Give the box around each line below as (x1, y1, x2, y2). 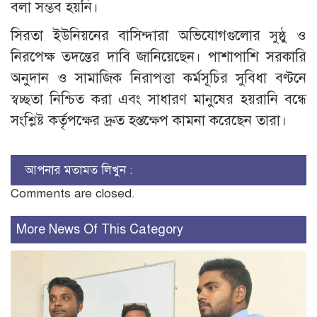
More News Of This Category (16, 221, 183, 237)
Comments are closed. (11, 185, 135, 201)
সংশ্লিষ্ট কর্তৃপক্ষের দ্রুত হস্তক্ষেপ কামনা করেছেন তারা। (11, 111, 287, 129)
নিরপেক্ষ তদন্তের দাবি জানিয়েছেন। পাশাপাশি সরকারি (11, 47, 306, 66)
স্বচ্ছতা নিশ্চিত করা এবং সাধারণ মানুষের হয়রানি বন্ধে (11, 90, 306, 108)
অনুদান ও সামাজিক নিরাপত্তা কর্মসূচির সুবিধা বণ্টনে (11, 69, 306, 87)
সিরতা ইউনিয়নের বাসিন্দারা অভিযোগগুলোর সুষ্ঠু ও (11, 26, 306, 45)
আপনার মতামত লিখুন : (25, 162, 132, 178)
